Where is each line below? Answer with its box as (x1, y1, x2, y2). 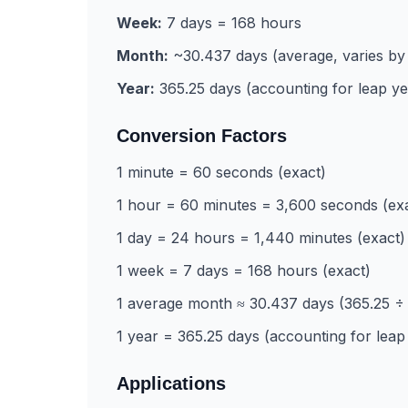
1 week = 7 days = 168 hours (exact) (117, 261, 371, 280)
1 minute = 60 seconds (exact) (117, 163, 326, 181)
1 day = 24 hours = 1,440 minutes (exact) (117, 229, 405, 247)
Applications (117, 373, 226, 393)
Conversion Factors (117, 126, 287, 146)
